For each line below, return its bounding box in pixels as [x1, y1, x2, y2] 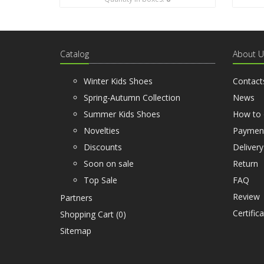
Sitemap [60, 225, 91, 236]
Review [232, 191, 260, 202]
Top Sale [84, 174, 117, 186]
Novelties [84, 125, 120, 136]
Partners [60, 192, 93, 203]
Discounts [84, 141, 122, 153]
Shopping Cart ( [60, 209, 118, 220]
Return [232, 158, 258, 169]
